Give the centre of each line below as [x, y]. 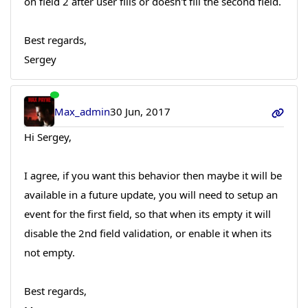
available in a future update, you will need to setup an [151, 195]
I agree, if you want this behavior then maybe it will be [153, 176]
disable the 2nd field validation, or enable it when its [147, 233]
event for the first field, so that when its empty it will [147, 214]
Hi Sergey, [47, 137]
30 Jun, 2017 [141, 112]
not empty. [49, 253]
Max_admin [82, 112]
